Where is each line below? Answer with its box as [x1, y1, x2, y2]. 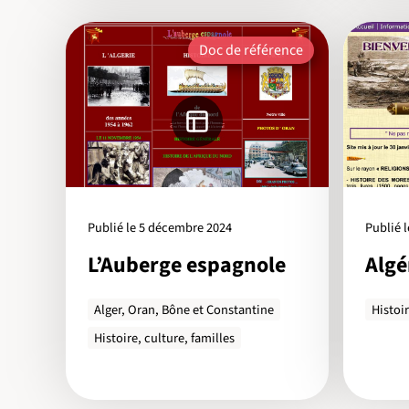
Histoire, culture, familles [94, 328, 236, 348]
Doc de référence [199, 40, 303, 61]
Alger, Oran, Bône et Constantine [94, 299, 275, 320]
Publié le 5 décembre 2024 [88, 217, 232, 237]
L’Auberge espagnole [88, 249, 286, 282]
